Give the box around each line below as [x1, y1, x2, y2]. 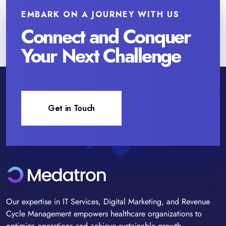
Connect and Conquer [21, 22, 191, 50]
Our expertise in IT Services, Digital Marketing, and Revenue [6, 195, 210, 207]
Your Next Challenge [21, 41, 181, 70]
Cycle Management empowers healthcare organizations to [6, 207, 202, 219]
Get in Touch [48, 102, 95, 114]
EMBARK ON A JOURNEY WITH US [21, 8, 180, 20]
